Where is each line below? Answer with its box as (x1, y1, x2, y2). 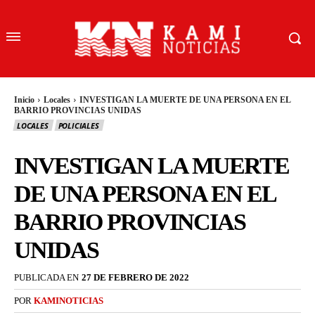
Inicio (14, 94, 34, 105)
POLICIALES (58, 120, 99, 131)
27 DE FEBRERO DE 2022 (82, 272, 189, 283)
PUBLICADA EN (14, 272, 79, 283)
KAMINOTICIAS (34, 295, 103, 307)
